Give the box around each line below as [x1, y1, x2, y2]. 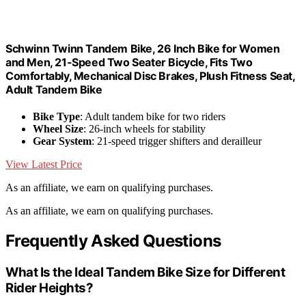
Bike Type [33, 110, 80, 122]
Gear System [33, 135, 92, 147]
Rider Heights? [5, 279, 94, 296]
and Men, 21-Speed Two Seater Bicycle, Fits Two [5, 55, 253, 69]
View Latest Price [5, 158, 82, 170]
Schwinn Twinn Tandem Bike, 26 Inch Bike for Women [5, 41, 280, 55]
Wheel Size [33, 122, 83, 135]
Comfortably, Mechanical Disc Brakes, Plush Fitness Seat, [5, 68, 295, 83]
